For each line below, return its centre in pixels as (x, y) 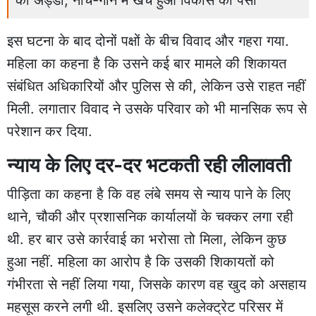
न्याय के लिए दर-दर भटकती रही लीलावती (149, 165)
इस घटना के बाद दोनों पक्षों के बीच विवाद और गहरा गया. (148, 41)
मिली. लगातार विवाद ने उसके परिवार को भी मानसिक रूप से (157, 108)
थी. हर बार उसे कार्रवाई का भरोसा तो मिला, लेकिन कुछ (147, 239)
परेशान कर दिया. (50, 131)
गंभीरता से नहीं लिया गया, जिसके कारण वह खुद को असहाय (157, 284)
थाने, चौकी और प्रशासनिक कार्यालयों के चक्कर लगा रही (150, 216)
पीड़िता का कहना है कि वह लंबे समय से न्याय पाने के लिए (149, 194)
